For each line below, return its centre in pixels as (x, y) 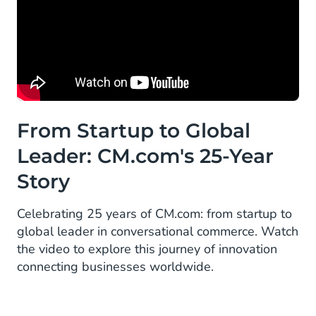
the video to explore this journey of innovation (147, 249)
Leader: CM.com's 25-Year (145, 156)
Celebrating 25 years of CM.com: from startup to (154, 214)
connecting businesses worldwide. (115, 267)
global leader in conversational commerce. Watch (158, 232)
